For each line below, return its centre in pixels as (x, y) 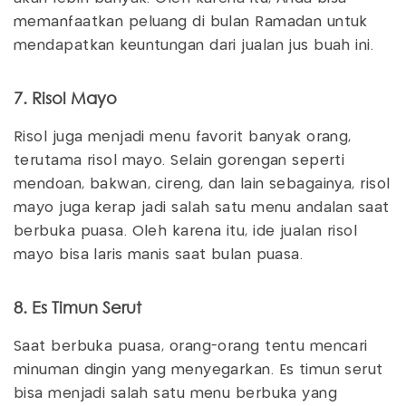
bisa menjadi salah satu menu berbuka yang (176, 394)
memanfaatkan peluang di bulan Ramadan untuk (191, 23)
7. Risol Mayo (65, 98)
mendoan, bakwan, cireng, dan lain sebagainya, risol (202, 185)
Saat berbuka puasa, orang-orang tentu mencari (191, 347)
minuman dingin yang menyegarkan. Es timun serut (198, 371)
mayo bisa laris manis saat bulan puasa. (161, 256)
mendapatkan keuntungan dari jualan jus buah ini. (196, 46)
